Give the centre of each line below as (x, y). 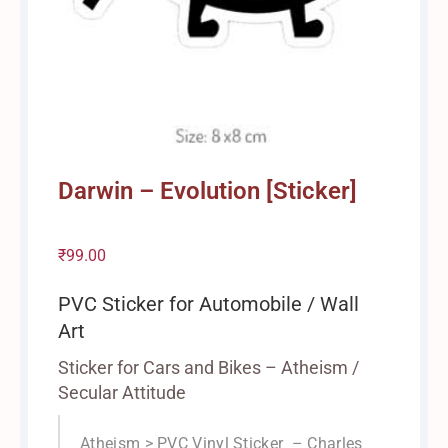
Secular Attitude (122, 392)
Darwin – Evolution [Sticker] (208, 190)
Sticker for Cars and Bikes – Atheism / (209, 367)
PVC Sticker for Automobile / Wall (209, 303)
